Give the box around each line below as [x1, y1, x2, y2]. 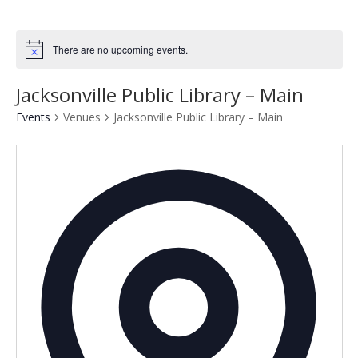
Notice [24, 47, 53, 62]
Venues [62, 109, 101, 125]
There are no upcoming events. [52, 42, 188, 57]
